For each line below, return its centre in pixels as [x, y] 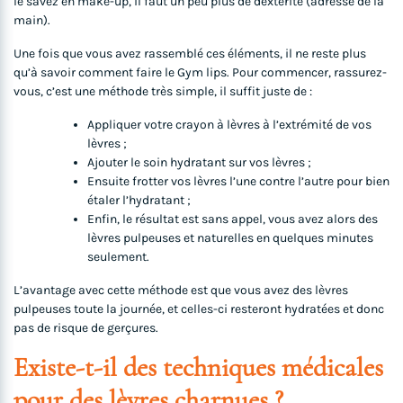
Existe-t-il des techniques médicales [198, 368]
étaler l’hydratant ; [139, 201]
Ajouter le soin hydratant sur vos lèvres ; [199, 163]
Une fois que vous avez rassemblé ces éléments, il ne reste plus [190, 54]
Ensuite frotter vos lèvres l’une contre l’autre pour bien [238, 182]
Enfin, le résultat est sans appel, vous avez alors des [233, 219]
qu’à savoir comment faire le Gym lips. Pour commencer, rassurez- [200, 73]
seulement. [118, 257]
